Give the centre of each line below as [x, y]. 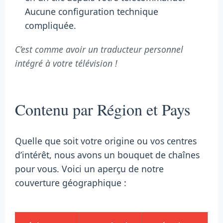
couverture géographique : [71, 183]
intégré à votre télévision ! [66, 63]
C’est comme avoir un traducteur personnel [99, 50]
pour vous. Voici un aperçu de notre [89, 169]
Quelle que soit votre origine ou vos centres [106, 141]
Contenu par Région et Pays [103, 110]
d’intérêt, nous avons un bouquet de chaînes [107, 155]
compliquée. [51, 26]
